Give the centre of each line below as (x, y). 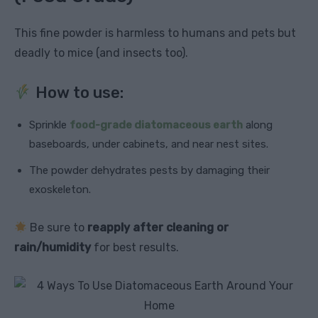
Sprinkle (49, 125)
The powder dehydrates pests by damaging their (149, 171)
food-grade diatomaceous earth (156, 125)
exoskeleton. (60, 190)
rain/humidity (53, 248)
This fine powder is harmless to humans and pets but (155, 33)
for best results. (135, 248)
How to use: (78, 93)
